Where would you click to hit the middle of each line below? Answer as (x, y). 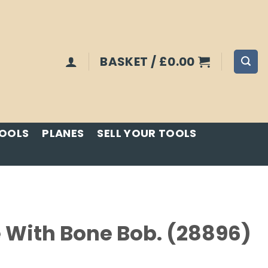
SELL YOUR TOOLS (147, 133)
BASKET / (130, 61)
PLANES (63, 133)
